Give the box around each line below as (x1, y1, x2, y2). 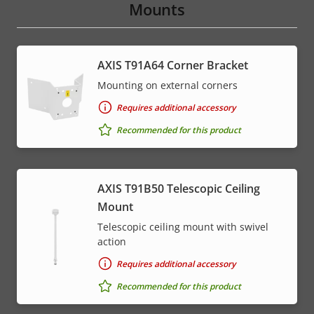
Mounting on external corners (97, 78, 238, 93)
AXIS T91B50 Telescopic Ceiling (97, 181, 260, 197)
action (97, 235, 126, 249)
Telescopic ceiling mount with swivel (97, 220, 268, 234)
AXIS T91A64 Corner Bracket (97, 57, 248, 74)
